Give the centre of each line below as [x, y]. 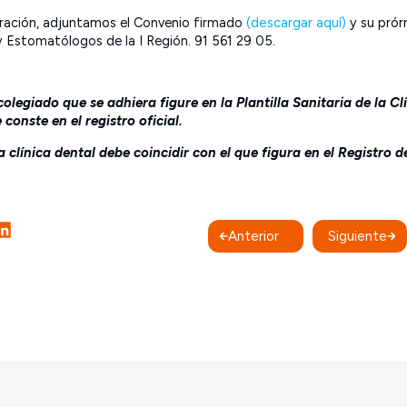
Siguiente [357, 237]
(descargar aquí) [296, 22]
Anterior [253, 237]
